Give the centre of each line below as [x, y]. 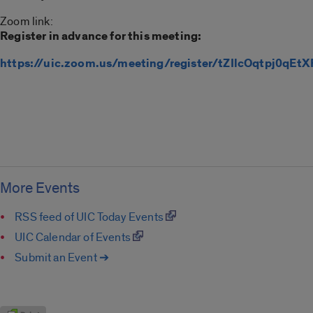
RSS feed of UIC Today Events [90, 217]
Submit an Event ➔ [62, 257]
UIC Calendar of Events [74, 237]
